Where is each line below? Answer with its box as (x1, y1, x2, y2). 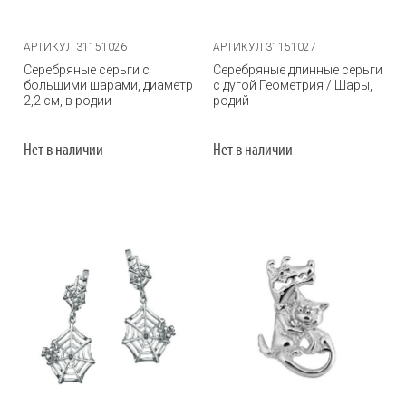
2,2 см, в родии (24, 93, 111, 108)
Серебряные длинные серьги (213, 63, 382, 77)
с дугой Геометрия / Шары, (213, 78, 372, 92)
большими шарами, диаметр (24, 78, 193, 92)
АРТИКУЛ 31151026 (24, 41, 127, 53)
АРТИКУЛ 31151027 (213, 41, 316, 53)
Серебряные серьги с (24, 63, 150, 77)
